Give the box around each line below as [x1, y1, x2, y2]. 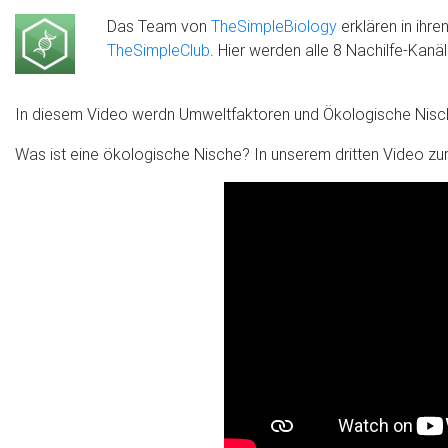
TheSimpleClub [107, 40, 210, 60]
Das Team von [107, 16, 211, 36]
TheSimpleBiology [211, 16, 337, 36]
